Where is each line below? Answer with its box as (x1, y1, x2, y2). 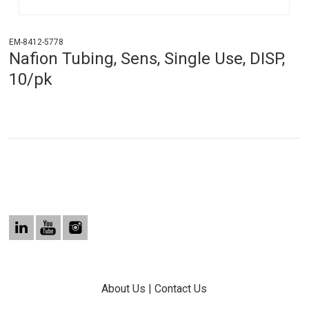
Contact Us (154, 282, 208, 296)
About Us (101, 282, 146, 296)
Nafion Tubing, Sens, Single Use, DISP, (9, 49, 286, 69)
